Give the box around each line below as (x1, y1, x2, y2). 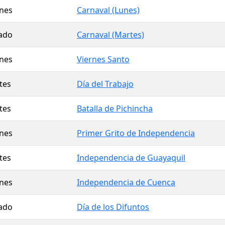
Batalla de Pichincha (77, 102, 153, 114)
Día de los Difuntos (77, 201, 149, 212)
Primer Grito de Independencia (77, 127, 195, 139)
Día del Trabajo (77, 78, 134, 89)
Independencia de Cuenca (77, 176, 175, 188)
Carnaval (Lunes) (77, 4, 140, 16)
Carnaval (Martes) (77, 29, 144, 40)
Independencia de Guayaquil (77, 152, 185, 163)
